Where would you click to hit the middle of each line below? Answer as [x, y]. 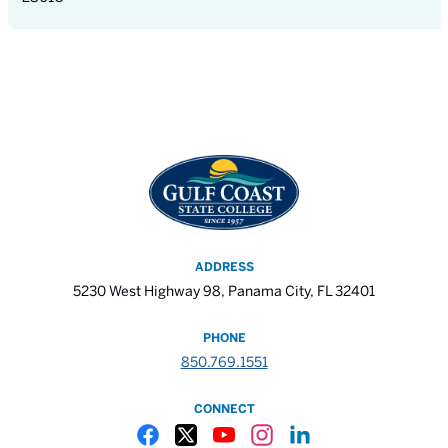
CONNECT [224, 408]
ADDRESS [224, 266]
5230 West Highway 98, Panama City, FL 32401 [224, 291]
